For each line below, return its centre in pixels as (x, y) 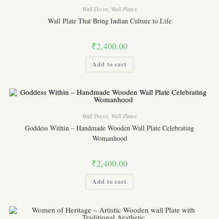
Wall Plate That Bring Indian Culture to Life (109, 21)
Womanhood (109, 138)
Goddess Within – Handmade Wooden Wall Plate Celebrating (109, 128)
